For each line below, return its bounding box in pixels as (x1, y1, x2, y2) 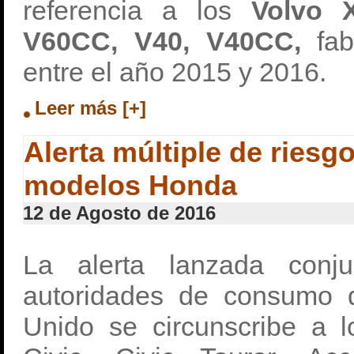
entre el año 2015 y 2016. (23, 57, 326, 87)
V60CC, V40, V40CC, (23, 26, 301, 56)
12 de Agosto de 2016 (23, 202, 216, 224)
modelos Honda (24, 169, 237, 201)
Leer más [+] (35, 97, 146, 119)
